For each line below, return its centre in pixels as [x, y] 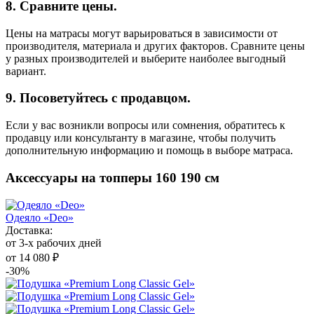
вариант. [26, 71]
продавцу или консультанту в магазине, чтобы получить [141, 138]
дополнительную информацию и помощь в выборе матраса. [149, 151]
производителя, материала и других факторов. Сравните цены [155, 46]
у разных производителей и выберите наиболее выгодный [146, 58]
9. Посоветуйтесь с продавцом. [100, 98]
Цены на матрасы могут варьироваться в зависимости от [142, 33]
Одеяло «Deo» [40, 217]
